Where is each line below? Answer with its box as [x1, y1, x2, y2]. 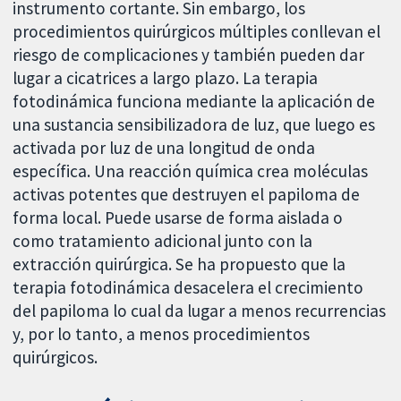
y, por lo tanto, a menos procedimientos [13, 323, 311, 346]
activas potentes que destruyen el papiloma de [13, 183, 361, 206]
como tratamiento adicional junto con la [13, 230, 313, 252]
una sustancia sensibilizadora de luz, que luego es [13, 114, 376, 136]
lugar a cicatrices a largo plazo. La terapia [13, 67, 319, 90]
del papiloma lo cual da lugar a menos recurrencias [13, 300, 387, 322]
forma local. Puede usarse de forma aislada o [13, 207, 344, 229]
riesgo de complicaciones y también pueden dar [13, 44, 365, 66]
